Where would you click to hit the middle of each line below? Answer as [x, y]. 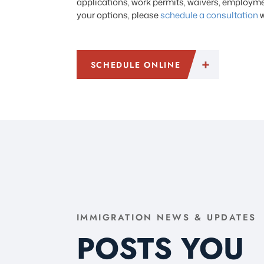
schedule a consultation [210, 15]
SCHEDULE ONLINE [136, 65]
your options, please [118, 15]
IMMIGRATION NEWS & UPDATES [166, 217]
